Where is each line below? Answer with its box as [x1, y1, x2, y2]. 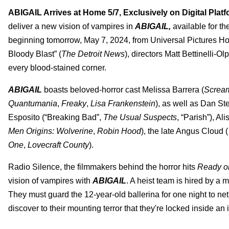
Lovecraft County [28, 140, 89, 149]
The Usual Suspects [103, 112, 177, 122]
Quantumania [8, 99, 57, 108]
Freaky [61, 99, 86, 108]
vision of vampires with [8, 176, 93, 185]
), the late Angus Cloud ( [141, 126, 228, 135]
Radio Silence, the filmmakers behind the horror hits [8, 162, 197, 171]
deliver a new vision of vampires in [8, 21, 135, 31]
